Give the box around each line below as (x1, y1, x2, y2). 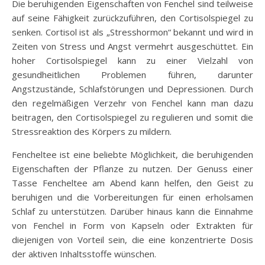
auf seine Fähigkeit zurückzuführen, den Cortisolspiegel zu (12, 11, 253, 24)
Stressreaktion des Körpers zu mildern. (12, 125, 172, 137)
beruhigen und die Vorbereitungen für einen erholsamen (12, 190, 253, 203)
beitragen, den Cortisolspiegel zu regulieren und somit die (12, 111, 253, 123)
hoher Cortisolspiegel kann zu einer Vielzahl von (12, 54, 253, 66)
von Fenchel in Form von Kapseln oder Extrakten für (12, 219, 253, 231)
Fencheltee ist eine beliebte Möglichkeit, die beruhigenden (12, 148, 253, 160)
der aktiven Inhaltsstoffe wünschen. (12, 247, 156, 260)
